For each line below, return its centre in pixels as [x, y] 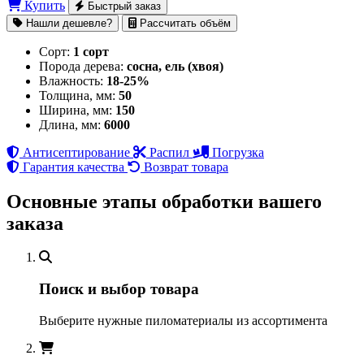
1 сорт [91, 51]
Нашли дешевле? [67, 23]
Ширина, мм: [76, 110]
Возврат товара [186, 167]
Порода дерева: [81, 66]
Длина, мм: [70, 124]
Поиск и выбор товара [119, 289]
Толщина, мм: [77, 95]
